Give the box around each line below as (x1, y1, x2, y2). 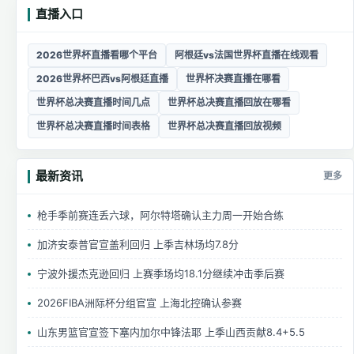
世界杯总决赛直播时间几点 (36, 96, 150, 108)
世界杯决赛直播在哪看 (186, 72, 281, 85)
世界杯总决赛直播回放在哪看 (168, 96, 291, 108)
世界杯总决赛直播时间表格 (36, 119, 150, 132)
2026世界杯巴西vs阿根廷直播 (36, 72, 168, 85)
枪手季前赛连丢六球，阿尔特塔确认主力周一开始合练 (37, 208, 284, 221)
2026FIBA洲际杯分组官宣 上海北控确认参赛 (37, 296, 242, 309)
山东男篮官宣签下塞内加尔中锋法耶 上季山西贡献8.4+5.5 (37, 325, 305, 338)
